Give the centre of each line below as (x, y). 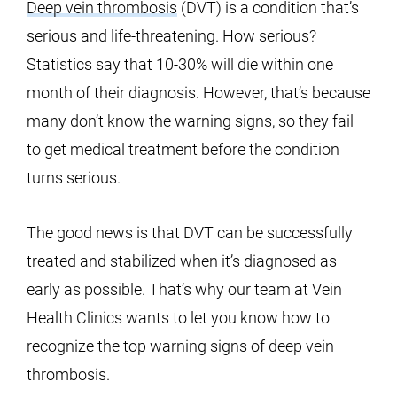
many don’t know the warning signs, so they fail (190, 121)
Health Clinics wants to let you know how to (178, 318)
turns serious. (74, 178)
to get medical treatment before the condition (183, 149)
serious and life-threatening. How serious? (171, 36)
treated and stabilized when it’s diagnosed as (182, 261)
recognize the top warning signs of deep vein (180, 346)
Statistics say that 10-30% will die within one (180, 64)
